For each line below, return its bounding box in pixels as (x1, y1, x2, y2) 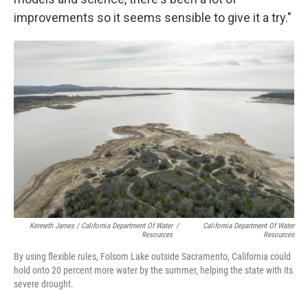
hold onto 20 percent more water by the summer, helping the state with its (14, 265, 293, 276)
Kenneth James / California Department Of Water (29, 221, 173, 231)
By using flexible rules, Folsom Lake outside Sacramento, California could (14, 251, 291, 263)
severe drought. (14, 278, 74, 290)
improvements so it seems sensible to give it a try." (14, 10, 291, 25)
